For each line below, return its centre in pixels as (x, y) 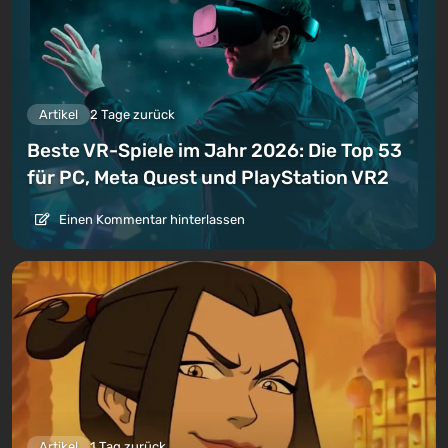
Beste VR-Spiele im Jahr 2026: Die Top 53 (214, 151)
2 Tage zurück (132, 115)
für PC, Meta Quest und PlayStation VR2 (208, 178)
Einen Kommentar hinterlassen (150, 220)
